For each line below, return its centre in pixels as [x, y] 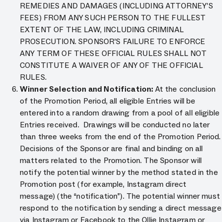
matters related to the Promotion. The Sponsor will [111, 160]
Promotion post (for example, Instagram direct [103, 184]
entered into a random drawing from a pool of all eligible [120, 113]
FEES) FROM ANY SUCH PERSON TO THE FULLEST [113, 18]
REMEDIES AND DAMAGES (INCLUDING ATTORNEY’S [116, 6]
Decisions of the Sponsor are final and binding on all [111, 148]
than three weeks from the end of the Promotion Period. [120, 137]
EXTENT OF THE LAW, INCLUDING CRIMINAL [102, 29]
